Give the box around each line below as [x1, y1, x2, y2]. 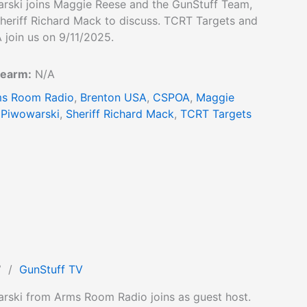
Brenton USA [80, 90, 147, 104]
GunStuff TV [19, 262, 83, 276]
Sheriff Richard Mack [66, 107, 174, 121]
